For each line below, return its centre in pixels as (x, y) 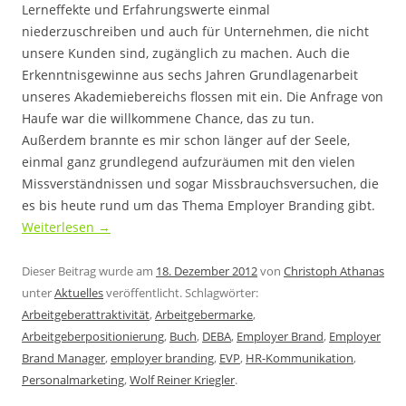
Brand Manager (63, 358)
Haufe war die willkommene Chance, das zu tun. (168, 118)
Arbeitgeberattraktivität (86, 314)
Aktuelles (79, 293)
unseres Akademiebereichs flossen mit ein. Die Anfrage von (203, 97)
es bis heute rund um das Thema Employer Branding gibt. (198, 205)
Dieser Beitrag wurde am (89, 271)
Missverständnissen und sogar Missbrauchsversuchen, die (200, 184)
